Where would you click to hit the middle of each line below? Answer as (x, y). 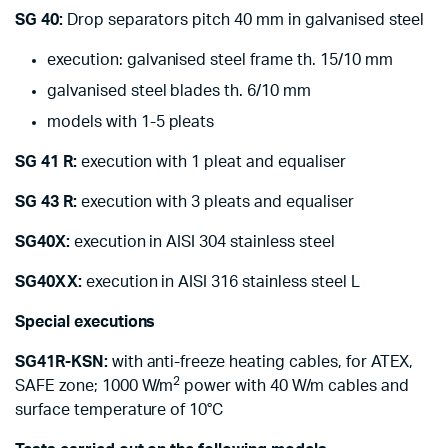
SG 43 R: (46, 202)
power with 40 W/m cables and (294, 386)
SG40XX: (48, 282)
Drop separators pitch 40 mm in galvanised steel (243, 20)
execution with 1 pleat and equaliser (211, 162)
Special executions (85, 322)
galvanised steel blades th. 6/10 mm (179, 91)
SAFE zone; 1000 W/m (94, 386)
